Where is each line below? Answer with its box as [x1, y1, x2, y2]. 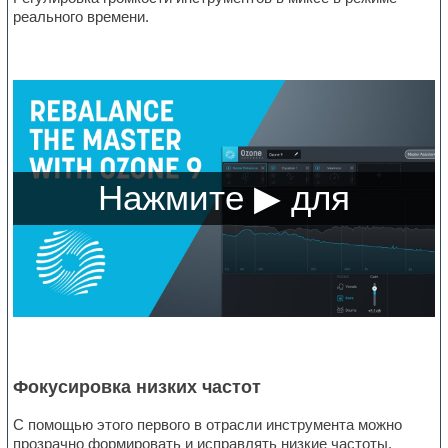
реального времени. [13, 8, 150, 26]
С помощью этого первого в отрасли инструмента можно [13, 416, 403, 434]
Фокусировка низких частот [13, 377, 262, 398]
